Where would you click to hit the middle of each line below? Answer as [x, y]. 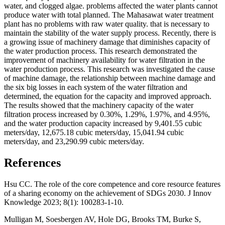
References [32, 163]
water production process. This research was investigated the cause [109, 69]
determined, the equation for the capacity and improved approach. [108, 96]
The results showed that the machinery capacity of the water [99, 105]
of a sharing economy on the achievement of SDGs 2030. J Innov [108, 193]
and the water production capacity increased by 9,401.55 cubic [103, 124]
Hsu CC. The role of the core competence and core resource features [112, 184]
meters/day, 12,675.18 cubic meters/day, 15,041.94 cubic [94, 133]
